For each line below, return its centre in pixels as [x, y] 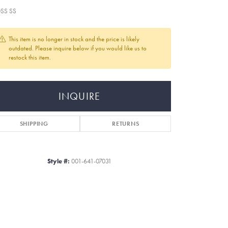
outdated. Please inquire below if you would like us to [78, 48]
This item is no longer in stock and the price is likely [74, 39]
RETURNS [125, 124]
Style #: [59, 161]
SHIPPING [34, 124]
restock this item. [30, 57]
